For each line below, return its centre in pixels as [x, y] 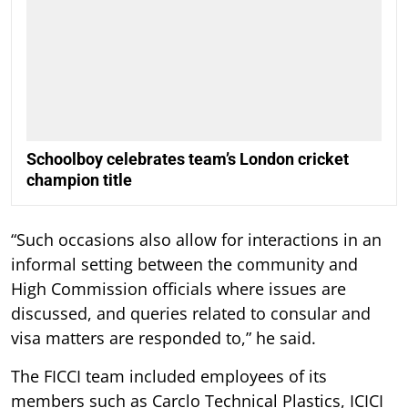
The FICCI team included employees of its [169, 376]
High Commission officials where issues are [178, 288]
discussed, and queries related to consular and [191, 313]
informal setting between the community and [184, 264]
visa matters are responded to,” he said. [163, 337]
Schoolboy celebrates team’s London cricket [188, 158]
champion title [79, 179]
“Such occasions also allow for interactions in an [196, 239]
